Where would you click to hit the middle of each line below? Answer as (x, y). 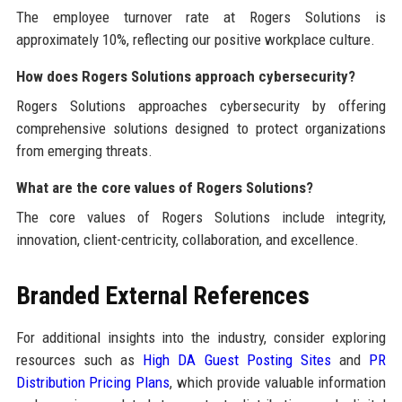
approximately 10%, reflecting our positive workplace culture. (195, 39)
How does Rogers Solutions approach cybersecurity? (185, 76)
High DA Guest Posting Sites (237, 359)
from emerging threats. (84, 150)
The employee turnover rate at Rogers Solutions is (201, 17)
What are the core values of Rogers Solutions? (164, 187)
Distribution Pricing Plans (93, 382)
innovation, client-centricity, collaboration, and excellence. (187, 239)
